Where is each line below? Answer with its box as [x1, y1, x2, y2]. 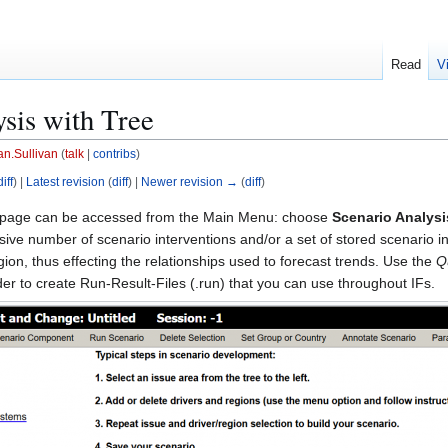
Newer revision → [140, 175, 238, 189]
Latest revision [25, 175, 105, 189]
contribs [92, 147, 136, 161]
